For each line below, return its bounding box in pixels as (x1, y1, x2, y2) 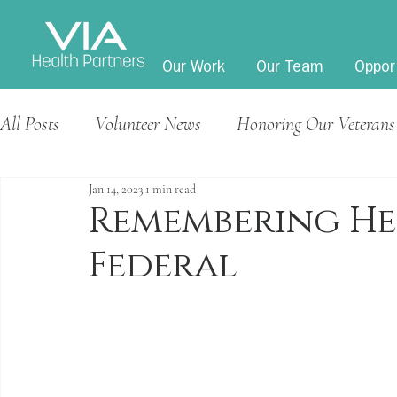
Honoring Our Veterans (237, 113, 395, 136)
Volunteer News (95, 113, 201, 136)
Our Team (256, 61, 323, 77)
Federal (89, 242, 237, 290)
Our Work (162, 61, 225, 77)
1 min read (145, 181, 196, 197)
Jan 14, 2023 (89, 181, 143, 197)
